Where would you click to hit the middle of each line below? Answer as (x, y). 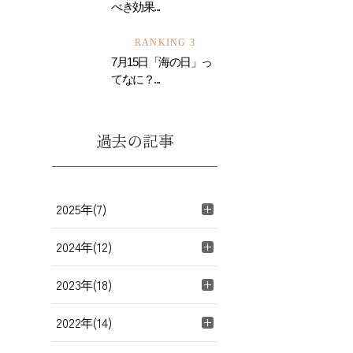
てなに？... (136, 79)
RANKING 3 (165, 43)
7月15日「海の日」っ (162, 62)
